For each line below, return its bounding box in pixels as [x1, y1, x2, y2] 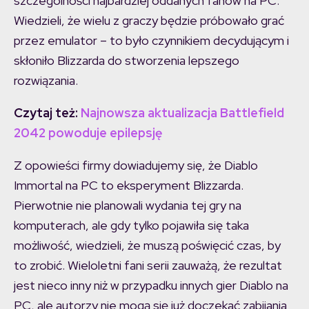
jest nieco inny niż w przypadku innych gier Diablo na [14, 277, 288, 294]
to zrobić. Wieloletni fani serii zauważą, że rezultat [14, 257, 282, 274]
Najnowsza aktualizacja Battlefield [81, 105, 284, 121]
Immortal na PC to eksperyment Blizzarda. [14, 177, 243, 194]
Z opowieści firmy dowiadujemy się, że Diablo [14, 157, 258, 174]
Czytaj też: [14, 105, 78, 121]
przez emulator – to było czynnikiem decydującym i [14, 32, 289, 49]
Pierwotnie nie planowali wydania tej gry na [14, 197, 241, 214]
